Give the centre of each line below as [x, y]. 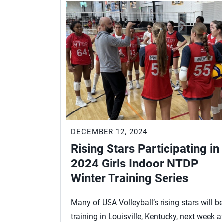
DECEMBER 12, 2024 [109, 132]
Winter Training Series [130, 178]
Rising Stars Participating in [145, 148]
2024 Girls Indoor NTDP [135, 163]
